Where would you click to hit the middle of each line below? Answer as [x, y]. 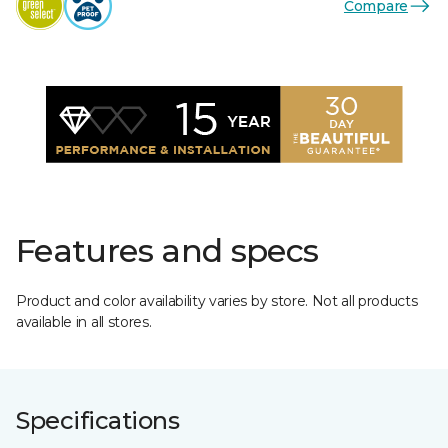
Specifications [98, 420]
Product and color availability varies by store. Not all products [217, 301]
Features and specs [167, 250]
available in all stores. [84, 322]
